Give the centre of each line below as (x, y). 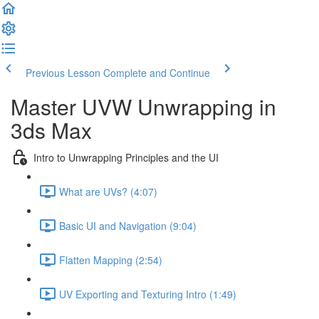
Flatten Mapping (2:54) (111, 260)
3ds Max (51, 130)
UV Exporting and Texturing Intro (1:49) (148, 294)
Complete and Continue (157, 73)
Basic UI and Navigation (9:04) (128, 225)
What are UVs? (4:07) (108, 191)
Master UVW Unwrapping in (143, 106)
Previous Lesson (63, 73)
